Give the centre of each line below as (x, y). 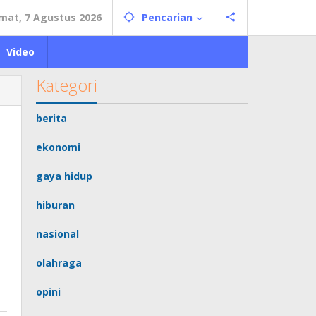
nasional (58, 234)
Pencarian (167, 17)
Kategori (67, 85)
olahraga (59, 263)
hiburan (56, 205)
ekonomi (59, 147)
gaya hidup (65, 176)
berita (52, 118)
